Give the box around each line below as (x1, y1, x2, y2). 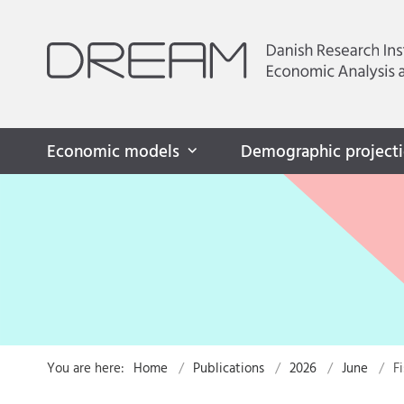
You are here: (47, 357, 124, 380)
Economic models (47, 139, 179, 166)
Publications (193, 357, 264, 380)
